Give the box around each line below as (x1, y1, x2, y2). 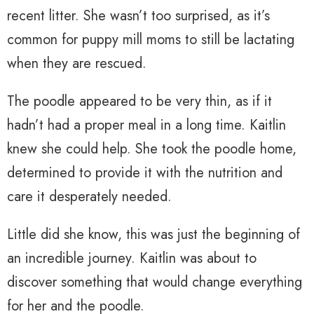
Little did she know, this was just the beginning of (7, 224, 300, 245)
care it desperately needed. (7, 186, 172, 207)
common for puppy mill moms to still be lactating (7, 29, 294, 50)
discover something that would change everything (7, 272, 302, 293)
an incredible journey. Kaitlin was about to (7, 248, 257, 269)
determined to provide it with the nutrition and (7, 163, 282, 184)
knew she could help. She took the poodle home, (7, 139, 296, 160)
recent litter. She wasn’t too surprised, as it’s (7, 6, 270, 27)
